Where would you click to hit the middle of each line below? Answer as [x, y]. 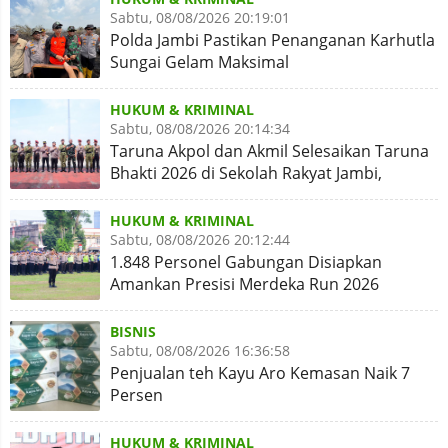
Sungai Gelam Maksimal [199, 62]
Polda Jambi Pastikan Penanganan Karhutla [272, 40]
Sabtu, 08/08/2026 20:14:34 [200, 129]
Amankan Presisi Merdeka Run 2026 [244, 284]
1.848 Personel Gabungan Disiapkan [246, 262]
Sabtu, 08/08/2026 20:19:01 [200, 18]
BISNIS [133, 332]
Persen [136, 395]
